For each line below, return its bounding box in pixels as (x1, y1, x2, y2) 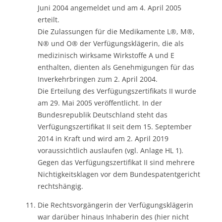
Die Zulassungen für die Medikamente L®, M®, (38, 26, 195, 36)
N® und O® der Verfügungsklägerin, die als (38, 38, 184, 48)
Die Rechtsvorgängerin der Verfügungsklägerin (38, 200, 193, 210)
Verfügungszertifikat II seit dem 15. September (38, 121, 192, 131)
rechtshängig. (38, 181, 83, 191)
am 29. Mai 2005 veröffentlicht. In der (38, 98, 162, 108)
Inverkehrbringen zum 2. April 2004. (38, 74, 158, 84)
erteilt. (38, 14, 59, 24)
